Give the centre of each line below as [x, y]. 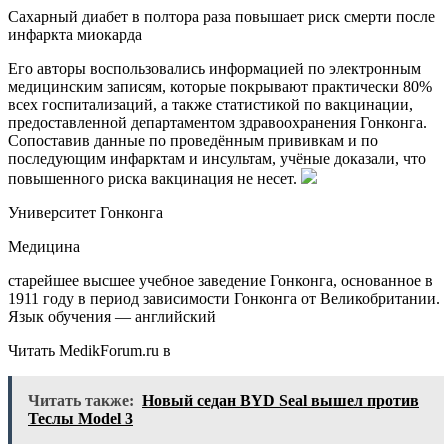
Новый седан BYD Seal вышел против [280, 401]
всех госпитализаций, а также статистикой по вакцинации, [210, 105]
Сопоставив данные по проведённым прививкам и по [193, 141]
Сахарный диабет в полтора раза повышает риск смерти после [221, 17]
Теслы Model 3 [80, 419]
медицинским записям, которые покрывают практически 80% [220, 87]
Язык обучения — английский [112, 317]
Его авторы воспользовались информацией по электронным [214, 69]
